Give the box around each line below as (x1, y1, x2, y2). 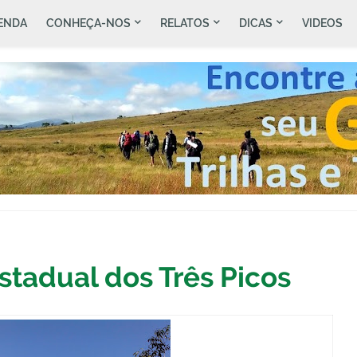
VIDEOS (302, 17, 343, 29)
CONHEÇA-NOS (46, 17, 131, 29)
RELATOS (160, 17, 210, 29)
